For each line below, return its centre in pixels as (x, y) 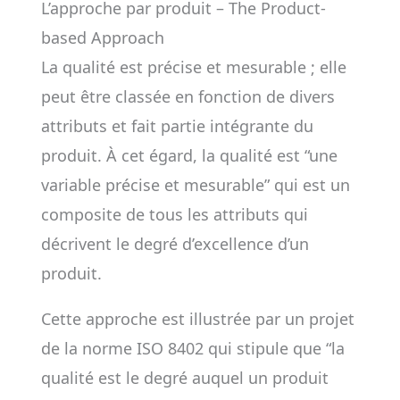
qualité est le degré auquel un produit (184, 378)
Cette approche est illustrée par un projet (197, 319)
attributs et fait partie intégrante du (177, 126)
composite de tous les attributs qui (174, 214)
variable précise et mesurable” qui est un (195, 185)
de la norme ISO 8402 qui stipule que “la (192, 348)
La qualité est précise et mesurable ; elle (193, 67)
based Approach (102, 37)
